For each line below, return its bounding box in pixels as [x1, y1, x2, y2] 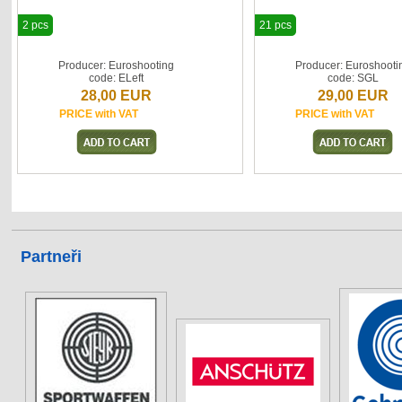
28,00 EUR [81, 88, 153, 103]
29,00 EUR [317, 88, 389, 103]
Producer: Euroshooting [58, 59, 175, 72]
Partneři [21, 248, 83, 266]
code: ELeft [89, 72, 144, 84]
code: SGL [327, 72, 379, 84]
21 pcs [258, 19, 292, 31]
